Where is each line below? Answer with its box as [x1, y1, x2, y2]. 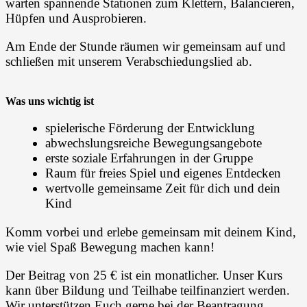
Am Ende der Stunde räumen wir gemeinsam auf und [5, 38, 286, 53]
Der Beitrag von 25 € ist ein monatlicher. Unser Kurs [5, 267, 282, 282]
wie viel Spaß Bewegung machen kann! [5, 239, 214, 254]
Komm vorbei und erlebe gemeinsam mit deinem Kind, [5, 224, 296, 239]
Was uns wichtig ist [5, 95, 94, 108]
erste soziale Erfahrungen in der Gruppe [45, 151, 253, 166]
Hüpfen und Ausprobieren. [5, 10, 147, 25]
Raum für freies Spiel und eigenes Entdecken [45, 166, 281, 181]
